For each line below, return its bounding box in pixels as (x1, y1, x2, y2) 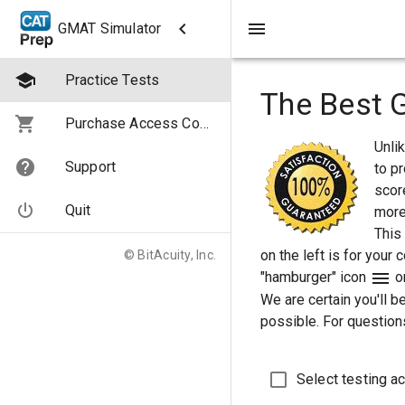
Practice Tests (65, 71, 160, 89)
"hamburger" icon (260, 268, 370, 286)
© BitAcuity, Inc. (123, 248, 216, 262)
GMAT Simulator (58, 20, 162, 37)
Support (65, 158, 117, 175)
